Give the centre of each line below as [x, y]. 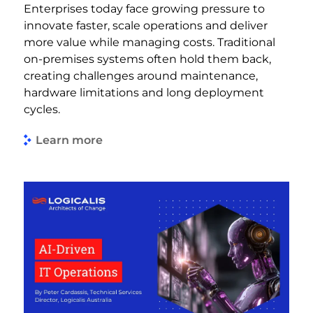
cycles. [42, 109]
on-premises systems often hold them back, [147, 59]
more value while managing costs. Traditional [150, 42]
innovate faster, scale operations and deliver [146, 25]
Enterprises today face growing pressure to [144, 8]
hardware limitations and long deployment [144, 92]
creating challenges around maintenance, [141, 75]
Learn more [69, 140]
